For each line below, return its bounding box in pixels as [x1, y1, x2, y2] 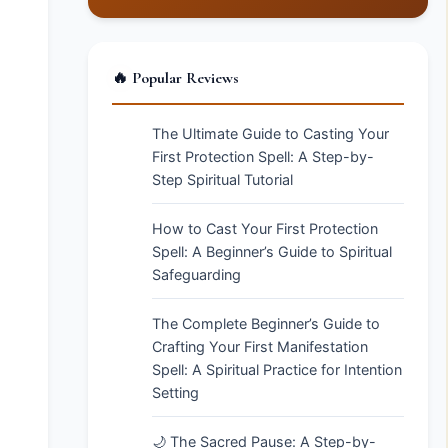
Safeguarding [152, 266, 241, 283]
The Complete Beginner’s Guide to [152, 315, 380, 332]
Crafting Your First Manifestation [152, 338, 368, 355]
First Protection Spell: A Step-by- [152, 148, 374, 165]
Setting [152, 384, 199, 401]
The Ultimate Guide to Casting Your [152, 125, 389, 142]
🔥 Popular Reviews [112, 68, 239, 88]
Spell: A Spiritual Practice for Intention [152, 361, 402, 378]
